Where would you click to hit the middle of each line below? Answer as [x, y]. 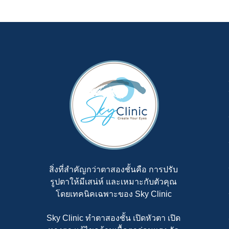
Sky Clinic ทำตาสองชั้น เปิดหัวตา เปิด [113, 218]
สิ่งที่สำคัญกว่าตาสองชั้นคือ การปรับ [113, 169]
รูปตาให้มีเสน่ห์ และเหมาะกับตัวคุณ [113, 181]
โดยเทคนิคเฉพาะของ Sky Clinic [113, 194]
